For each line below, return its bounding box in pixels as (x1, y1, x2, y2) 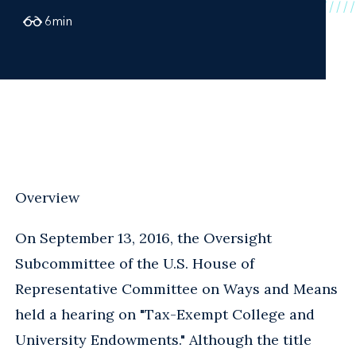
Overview (15, 188, 79, 207)
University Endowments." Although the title (15, 330, 311, 349)
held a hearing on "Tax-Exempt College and (15, 304, 315, 323)
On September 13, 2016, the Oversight (15, 228, 272, 247)
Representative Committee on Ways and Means (15, 279, 338, 298)
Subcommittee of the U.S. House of (15, 253, 254, 273)
